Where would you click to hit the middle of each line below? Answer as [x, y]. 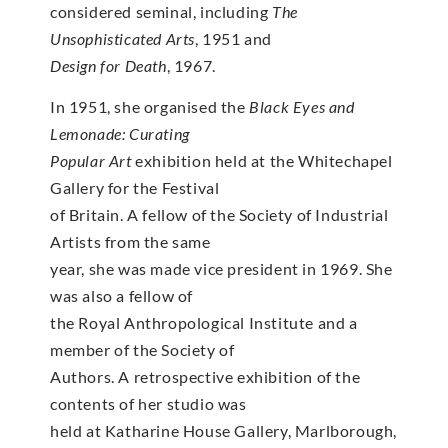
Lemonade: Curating [120, 133]
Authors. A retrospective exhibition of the [205, 376]
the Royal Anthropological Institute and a [204, 322]
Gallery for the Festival [135, 187]
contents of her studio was [148, 403]
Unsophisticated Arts [122, 38]
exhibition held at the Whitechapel [264, 160]
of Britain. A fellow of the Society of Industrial [219, 214]
